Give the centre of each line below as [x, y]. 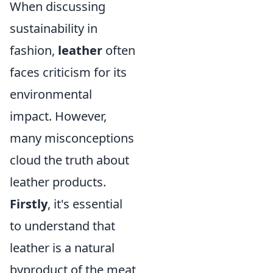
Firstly [29, 204]
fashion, [34, 51]
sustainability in [54, 29]
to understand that [62, 226]
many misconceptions [72, 138]
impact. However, [58, 116]
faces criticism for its [68, 73]
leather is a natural [62, 248]
